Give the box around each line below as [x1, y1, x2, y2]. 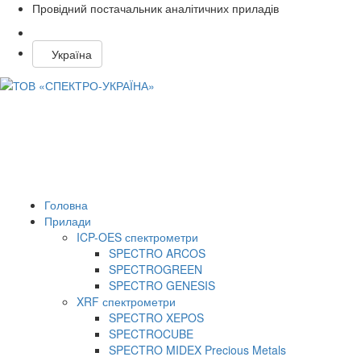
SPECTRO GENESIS [109, 277, 215, 293]
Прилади [44, 213, 91, 229]
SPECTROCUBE [109, 326, 193, 342]
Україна [43, 46, 92, 62]
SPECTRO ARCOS [109, 245, 205, 261]
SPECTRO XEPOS [109, 309, 204, 326]
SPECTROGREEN [109, 261, 202, 277]
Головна [44, 197, 88, 213]
